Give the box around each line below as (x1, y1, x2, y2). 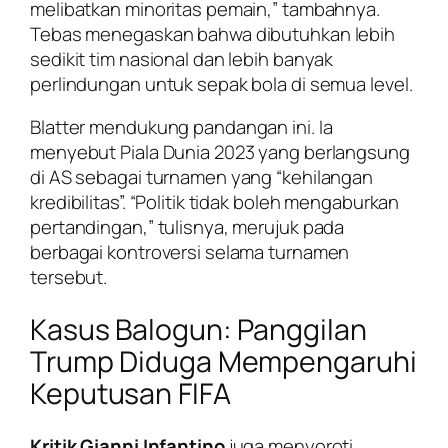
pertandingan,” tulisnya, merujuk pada (30, 214, 345, 241)
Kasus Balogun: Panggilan (30, 309, 367, 349)
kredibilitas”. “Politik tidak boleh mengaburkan (30, 189, 400, 216)
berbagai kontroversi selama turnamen (30, 239, 350, 266)
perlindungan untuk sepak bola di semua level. (30, 70, 413, 97)
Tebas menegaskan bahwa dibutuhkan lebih (30, 20, 396, 47)
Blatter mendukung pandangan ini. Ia (30, 114, 333, 141)
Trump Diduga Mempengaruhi (30, 341, 417, 381)
